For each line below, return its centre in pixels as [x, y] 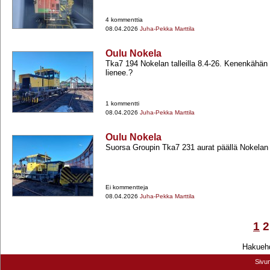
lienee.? [119, 73]
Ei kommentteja [127, 187]
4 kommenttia [124, 20]
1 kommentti [122, 104]
